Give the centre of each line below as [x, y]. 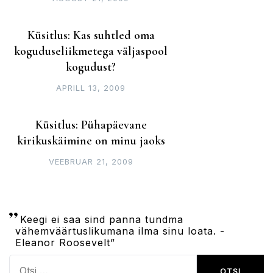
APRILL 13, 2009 [91, 88]
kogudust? [91, 67]
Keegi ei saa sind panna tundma [102, 220]
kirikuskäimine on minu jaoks [91, 141]
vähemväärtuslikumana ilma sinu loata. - [120, 231]
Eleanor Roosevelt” [65, 243]
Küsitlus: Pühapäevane [91, 125]
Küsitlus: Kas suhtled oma [91, 36]
